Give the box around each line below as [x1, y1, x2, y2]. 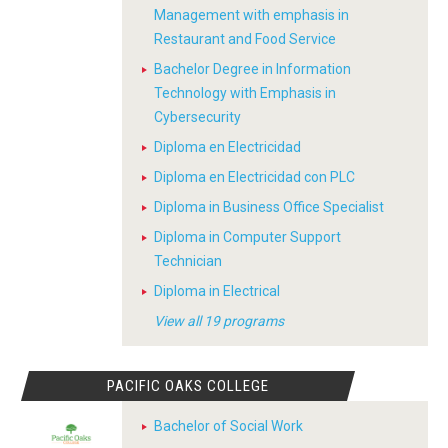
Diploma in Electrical [154, 283, 280, 299]
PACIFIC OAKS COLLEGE [107, 377, 270, 395]
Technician [154, 253, 222, 269]
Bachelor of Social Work [154, 418, 303, 434]
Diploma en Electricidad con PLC [154, 169, 355, 185]
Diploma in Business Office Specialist [154, 199, 384, 215]
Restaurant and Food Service [154, 31, 336, 47]
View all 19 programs [154, 313, 284, 329]
